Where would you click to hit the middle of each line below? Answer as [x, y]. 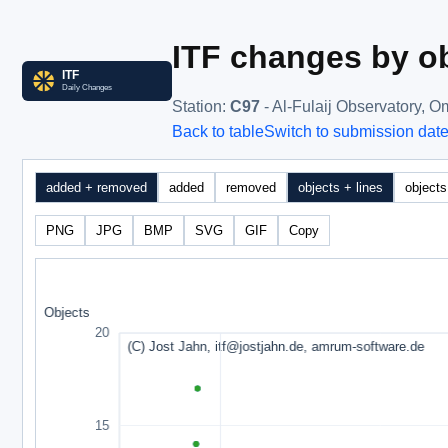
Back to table [218, 132]
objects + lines [340, 187]
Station [197, 106]
